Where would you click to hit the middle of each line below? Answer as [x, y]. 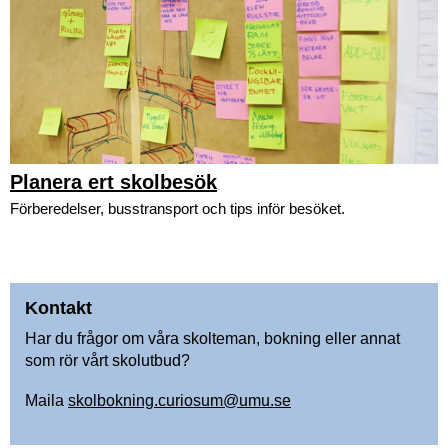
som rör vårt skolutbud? [107, 360]
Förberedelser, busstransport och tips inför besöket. [177, 208]
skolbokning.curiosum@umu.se [179, 400]
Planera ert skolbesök [113, 181]
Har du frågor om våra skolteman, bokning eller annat [212, 338]
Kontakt [58, 307]
